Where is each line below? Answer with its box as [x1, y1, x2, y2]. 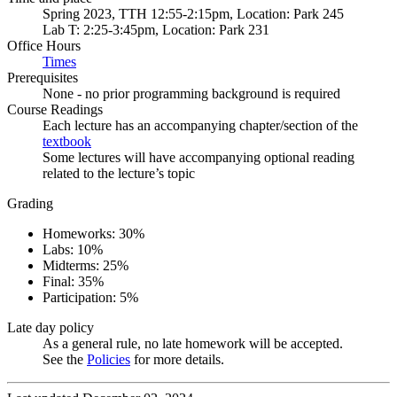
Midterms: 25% [43, 258, 128, 273]
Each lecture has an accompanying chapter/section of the [43, 118, 358, 133]
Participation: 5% [43, 290, 138, 305]
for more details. [130, 352, 224, 367]
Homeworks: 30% [43, 226, 144, 241]
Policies [87, 352, 130, 367]
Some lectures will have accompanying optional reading [43, 150, 354, 165]
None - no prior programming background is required [43, 86, 340, 101]
